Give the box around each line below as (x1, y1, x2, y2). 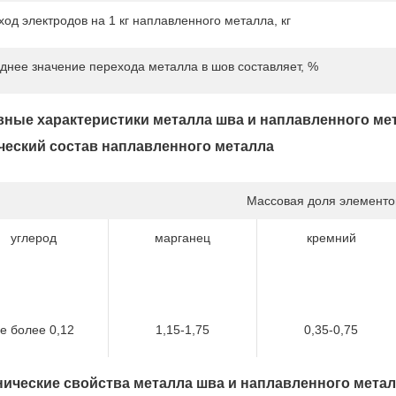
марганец (155, 231, 210, 245)
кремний (306, 231, 356, 245)
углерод (11, 231, 57, 245)
